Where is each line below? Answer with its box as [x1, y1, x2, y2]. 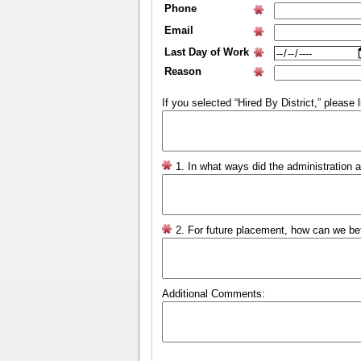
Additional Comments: [161, 288, 265, 300]
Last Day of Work [164, 46, 249, 58]
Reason [164, 65, 201, 77]
